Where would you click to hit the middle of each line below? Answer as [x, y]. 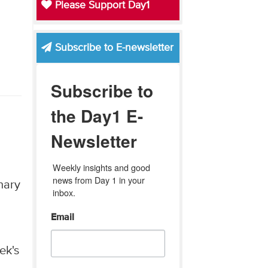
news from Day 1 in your [98, 179]
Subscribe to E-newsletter [112, 48]
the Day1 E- [97, 115]
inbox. [64, 192]
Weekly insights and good [101, 167]
